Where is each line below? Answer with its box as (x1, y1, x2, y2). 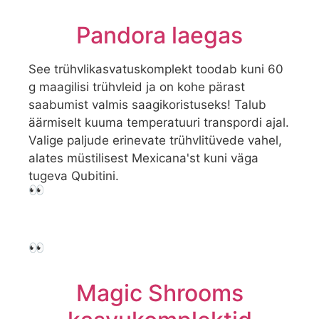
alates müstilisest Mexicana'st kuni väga (28, 150, 258, 165)
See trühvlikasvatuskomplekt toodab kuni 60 (28, 61, 283, 76)
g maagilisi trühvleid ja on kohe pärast (28, 79, 245, 94)
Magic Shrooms (75, 278, 244, 307)
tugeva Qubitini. (28, 168, 119, 183)
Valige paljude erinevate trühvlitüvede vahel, (28, 132, 282, 147)
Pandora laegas (76, 21, 243, 49)
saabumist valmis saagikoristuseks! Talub (28, 97, 266, 112)
